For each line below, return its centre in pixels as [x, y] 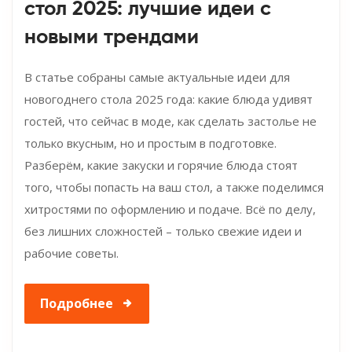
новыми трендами [112, 37]
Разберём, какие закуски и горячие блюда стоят [161, 165]
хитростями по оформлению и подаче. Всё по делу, [170, 209]
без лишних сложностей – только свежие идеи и [163, 231]
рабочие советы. [71, 253]
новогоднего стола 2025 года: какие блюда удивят [169, 99]
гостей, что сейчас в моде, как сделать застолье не [170, 121]
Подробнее [77, 303]
